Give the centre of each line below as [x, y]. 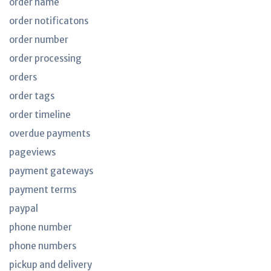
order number [39, 40]
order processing [45, 58]
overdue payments [50, 133]
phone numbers [43, 246]
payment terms [43, 190]
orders [23, 77]
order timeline [40, 115]
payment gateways [51, 171]
